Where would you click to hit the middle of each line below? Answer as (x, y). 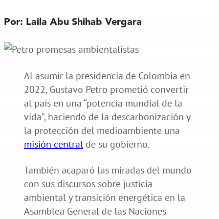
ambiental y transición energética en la (104, 197)
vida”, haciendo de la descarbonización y (107, 117)
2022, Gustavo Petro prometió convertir (106, 89)
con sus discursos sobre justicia (88, 184)
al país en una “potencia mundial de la (103, 103)
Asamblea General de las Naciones (95, 211)
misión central (53, 144)
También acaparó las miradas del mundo (108, 170)
